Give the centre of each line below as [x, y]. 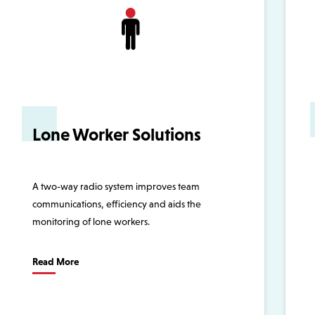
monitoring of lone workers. [91, 222]
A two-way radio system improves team [116, 187]
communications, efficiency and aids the [117, 204]
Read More [56, 262]
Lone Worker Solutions [117, 135]
